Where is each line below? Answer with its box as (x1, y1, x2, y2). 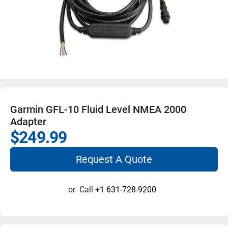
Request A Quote (76, 153, 152, 165)
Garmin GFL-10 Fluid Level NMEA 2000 (10, 103, 186, 116)
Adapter (10, 115, 46, 128)
